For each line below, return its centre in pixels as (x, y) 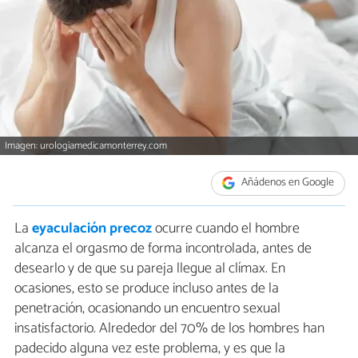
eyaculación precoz (92, 228)
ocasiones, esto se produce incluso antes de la (147, 288)
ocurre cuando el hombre (226, 228)
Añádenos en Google (287, 183)
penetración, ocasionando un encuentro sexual (147, 308)
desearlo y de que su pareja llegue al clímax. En (150, 268)
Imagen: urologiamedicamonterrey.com (86, 145)
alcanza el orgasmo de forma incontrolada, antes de (163, 248)
